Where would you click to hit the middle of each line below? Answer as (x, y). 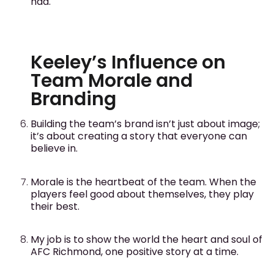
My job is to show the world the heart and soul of (146, 240)
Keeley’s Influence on (128, 63)
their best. (55, 206)
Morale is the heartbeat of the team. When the (143, 182)
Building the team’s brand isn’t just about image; (145, 124)
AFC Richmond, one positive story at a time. (135, 252)
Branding (73, 99)
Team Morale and (112, 81)
